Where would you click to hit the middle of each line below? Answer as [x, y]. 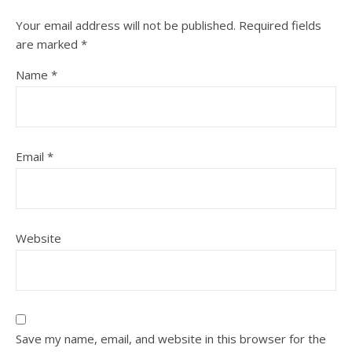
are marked [48, 44]
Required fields [280, 25]
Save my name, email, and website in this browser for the [171, 338]
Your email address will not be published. [126, 25]
